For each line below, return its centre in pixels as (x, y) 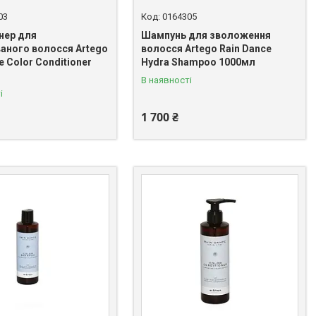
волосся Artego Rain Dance (207, 49)
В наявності (167, 80)
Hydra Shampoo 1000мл (199, 62)
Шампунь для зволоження (206, 36)
